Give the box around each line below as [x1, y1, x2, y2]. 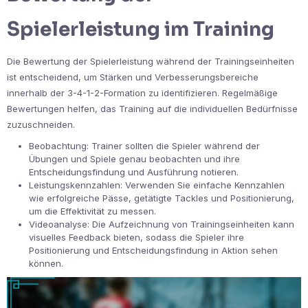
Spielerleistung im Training [7, 16, 274, 41]
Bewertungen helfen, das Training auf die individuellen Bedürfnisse [7, 102, 298, 114]
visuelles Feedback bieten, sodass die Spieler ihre [29, 231, 244, 243]
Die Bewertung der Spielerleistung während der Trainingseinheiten [7, 55, 294, 67]
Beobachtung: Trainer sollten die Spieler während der [29, 140, 260, 151]
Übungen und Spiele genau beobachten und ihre [29, 153, 240, 164]
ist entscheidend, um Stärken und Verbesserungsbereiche [7, 71, 258, 82]
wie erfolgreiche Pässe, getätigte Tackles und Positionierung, [29, 192, 294, 203]
